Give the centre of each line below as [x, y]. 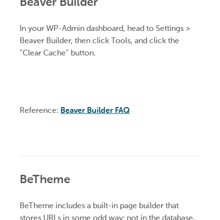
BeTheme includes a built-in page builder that [99, 205]
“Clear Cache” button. [58, 53]
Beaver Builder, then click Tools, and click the [99, 40]
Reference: [40, 110]
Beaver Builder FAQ [95, 110]
